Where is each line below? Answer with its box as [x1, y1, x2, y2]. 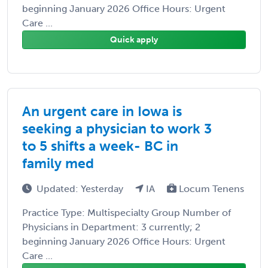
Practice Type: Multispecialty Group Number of [22, 206, 231, 218]
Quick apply [110, 34, 158, 45]
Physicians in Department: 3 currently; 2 [22, 221, 200, 233]
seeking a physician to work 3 [22, 120, 212, 137]
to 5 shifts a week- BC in [22, 137, 178, 154]
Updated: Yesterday [36, 182, 126, 194]
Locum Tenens [176, 182, 244, 194]
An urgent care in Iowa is [22, 102, 182, 120]
